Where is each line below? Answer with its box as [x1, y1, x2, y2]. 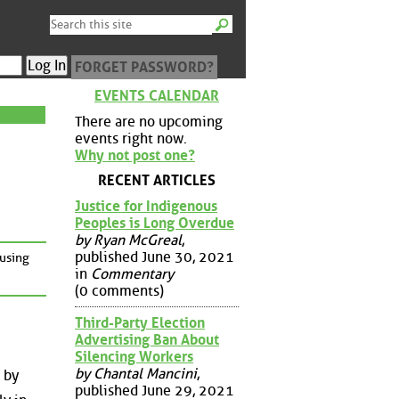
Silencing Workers [75, 347, 193, 365]
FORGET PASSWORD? [75, 59, 214, 76]
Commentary [91, 265, 174, 282]
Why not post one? [75, 146, 195, 164]
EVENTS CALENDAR [94, 87, 219, 104]
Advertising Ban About [75, 330, 219, 348]
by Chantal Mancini [75, 364, 197, 382]
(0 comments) [75, 281, 164, 299]
